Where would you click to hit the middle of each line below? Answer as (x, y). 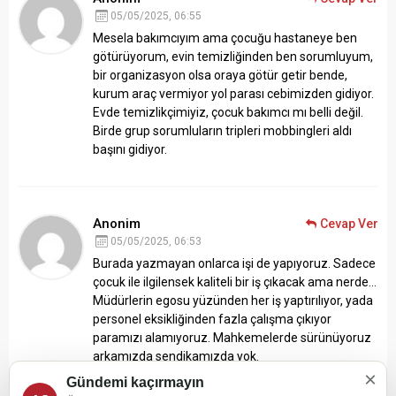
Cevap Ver (349, 224)
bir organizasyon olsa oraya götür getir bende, (220, 75)
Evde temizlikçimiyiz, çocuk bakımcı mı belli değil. (228, 112)
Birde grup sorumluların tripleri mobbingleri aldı (222, 131)
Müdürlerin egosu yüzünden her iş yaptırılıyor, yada (233, 301)
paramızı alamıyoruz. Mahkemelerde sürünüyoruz (232, 338)
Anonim (117, 224)
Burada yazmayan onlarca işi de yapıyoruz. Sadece (234, 263)
